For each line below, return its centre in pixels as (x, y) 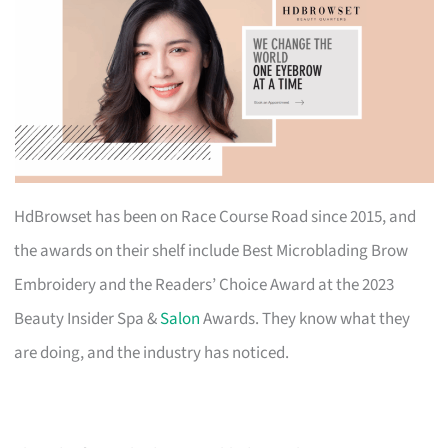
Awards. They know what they (305, 318)
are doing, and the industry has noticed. (152, 352)
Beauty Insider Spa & (87, 318)
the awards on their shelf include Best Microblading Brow (211, 250)
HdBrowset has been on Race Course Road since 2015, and (215, 216)
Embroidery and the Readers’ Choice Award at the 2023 (204, 284)
